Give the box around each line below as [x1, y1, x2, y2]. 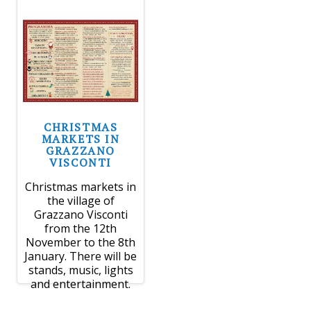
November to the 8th [26, 234, 136, 250]
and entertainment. [31, 276, 131, 292]
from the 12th [44, 220, 117, 236]
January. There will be [24, 248, 137, 264]
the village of [47, 192, 115, 208]
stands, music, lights [28, 262, 133, 278]
